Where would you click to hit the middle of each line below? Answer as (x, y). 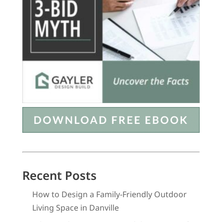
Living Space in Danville (75, 208)
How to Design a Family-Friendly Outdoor (109, 194)
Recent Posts (59, 175)
